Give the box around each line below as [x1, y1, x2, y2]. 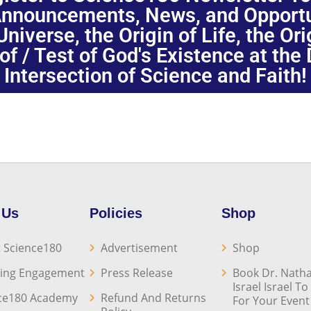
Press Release [101, 265, 173, 280]
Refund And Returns [101, 290, 206, 305]
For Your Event [233, 293, 310, 308]
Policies [90, 205, 142, 221]
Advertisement [101, 240, 178, 255]
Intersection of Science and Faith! [4, 64, 307, 87]
